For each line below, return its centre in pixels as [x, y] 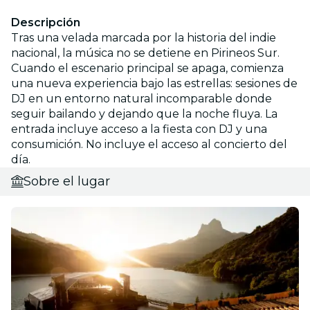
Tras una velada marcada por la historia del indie [144, 37]
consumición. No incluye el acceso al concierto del [149, 144]
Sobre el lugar [67, 181]
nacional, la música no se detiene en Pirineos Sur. [145, 53]
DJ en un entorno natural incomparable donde [142, 98]
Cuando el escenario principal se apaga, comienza [147, 68]
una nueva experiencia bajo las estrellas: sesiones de [154, 83]
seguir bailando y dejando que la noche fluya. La [144, 113]
